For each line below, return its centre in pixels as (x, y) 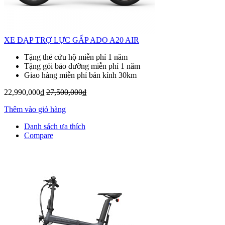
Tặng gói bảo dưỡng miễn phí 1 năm (82, 66)
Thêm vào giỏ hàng (35, 109)
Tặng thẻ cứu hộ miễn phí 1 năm (76, 57)
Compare (39, 136)
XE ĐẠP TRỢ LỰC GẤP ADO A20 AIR (72, 40)
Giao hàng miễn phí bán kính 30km (80, 75)
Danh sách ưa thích (55, 127)
